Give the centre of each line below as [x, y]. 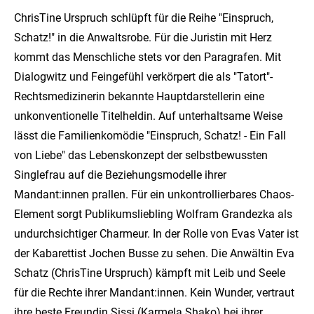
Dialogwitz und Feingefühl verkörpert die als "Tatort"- [143, 76]
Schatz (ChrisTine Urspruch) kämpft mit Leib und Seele [150, 273]
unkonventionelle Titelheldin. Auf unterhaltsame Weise [148, 116]
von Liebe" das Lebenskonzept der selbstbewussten [141, 155]
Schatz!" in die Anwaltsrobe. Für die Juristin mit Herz [143, 37]
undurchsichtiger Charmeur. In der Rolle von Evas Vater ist [156, 233]
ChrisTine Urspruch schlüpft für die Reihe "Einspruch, [144, 18]
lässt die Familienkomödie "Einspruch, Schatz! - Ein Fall [150, 135]
